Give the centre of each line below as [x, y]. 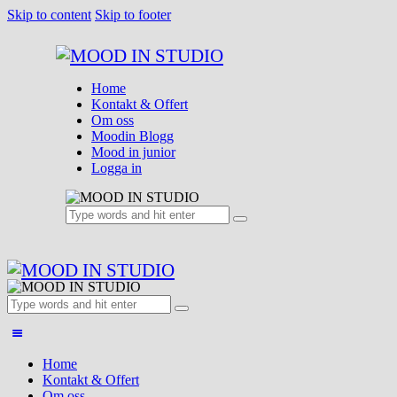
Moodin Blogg [132, 136]
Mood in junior [133, 152]
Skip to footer [133, 15]
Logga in [117, 168]
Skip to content [49, 15]
